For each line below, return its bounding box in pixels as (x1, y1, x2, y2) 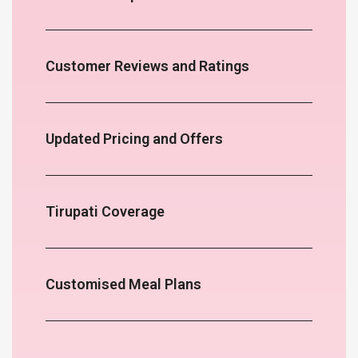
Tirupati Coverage (45, 203, 165, 221)
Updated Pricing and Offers (45, 130, 223, 148)
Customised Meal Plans (45, 276, 201, 293)
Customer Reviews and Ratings (45, 58, 249, 75)
